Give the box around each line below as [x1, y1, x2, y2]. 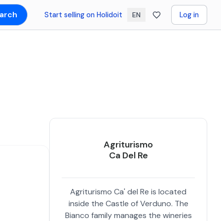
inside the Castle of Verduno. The [68, 198, 188, 209]
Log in [179, 10, 199, 19]
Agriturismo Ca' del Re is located [70, 186, 186, 197]
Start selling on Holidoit [44, 10, 122, 19]
